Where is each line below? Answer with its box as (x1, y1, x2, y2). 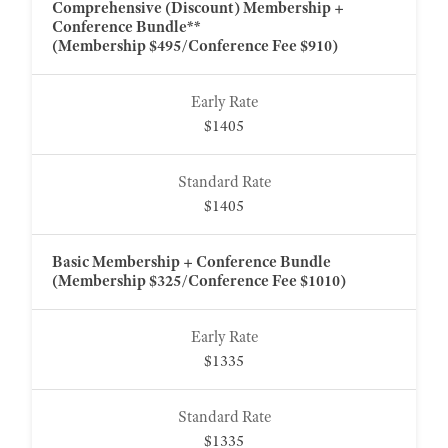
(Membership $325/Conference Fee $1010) (52, 271, 346, 291)
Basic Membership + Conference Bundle (52, 252, 334, 272)
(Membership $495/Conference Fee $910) (52, 36, 338, 56)
